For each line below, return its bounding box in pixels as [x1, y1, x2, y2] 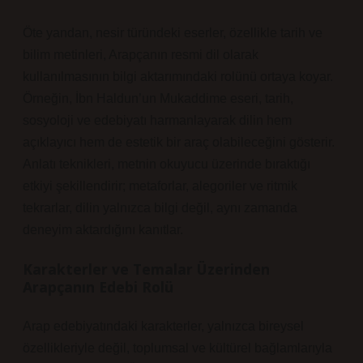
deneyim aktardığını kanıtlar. [23, 223, 183, 237]
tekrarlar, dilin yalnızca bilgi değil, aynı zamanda [23, 201, 297, 215]
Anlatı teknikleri [23, 157, 111, 171]
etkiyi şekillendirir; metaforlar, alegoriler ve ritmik [23, 179, 297, 193]
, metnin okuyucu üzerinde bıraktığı [111, 157, 310, 171]
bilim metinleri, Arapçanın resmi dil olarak [23, 48, 258, 62]
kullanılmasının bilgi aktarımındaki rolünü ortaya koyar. [23, 70, 333, 83]
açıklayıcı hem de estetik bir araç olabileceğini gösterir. [23, 135, 335, 149]
